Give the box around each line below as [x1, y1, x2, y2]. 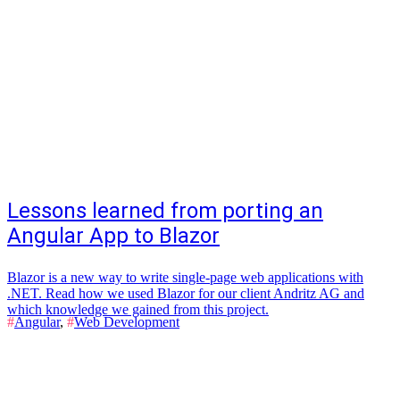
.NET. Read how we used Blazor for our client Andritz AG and [7, 286, 364, 301]
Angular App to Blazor [7, 223, 220, 248]
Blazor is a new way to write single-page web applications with [7, 270, 363, 285]
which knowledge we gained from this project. [7, 302, 269, 317]
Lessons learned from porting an [7, 198, 323, 223]
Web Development [74, 314, 179, 329]
